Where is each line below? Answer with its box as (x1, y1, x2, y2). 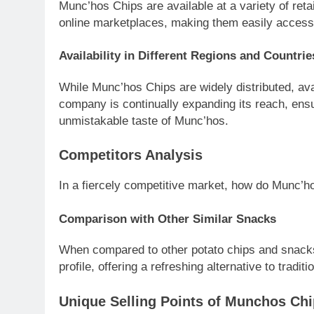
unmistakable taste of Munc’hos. (59, 114, 228, 128)
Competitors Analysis (59, 147, 203, 163)
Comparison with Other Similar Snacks (59, 212, 276, 226)
